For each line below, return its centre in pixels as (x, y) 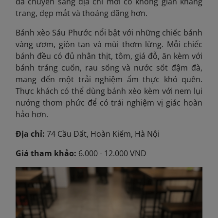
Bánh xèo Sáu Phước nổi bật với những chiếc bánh (109, 32)
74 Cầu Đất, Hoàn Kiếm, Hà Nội (103, 134)
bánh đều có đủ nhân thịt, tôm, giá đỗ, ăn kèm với (109, 56)
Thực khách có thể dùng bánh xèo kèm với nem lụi (109, 91)
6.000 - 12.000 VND (111, 153)
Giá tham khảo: (46, 153)
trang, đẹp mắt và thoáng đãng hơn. (82, 13)
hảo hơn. (32, 114)
